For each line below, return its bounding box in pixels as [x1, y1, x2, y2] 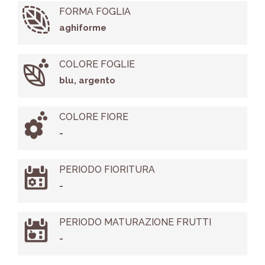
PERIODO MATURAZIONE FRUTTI [59, 216, 211, 228]
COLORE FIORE [59, 111, 128, 123]
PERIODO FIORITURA [59, 164, 155, 176]
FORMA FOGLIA [59, 6, 131, 18]
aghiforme [59, 22, 106, 34]
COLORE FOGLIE [59, 59, 135, 70]
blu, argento [59, 75, 115, 86]
